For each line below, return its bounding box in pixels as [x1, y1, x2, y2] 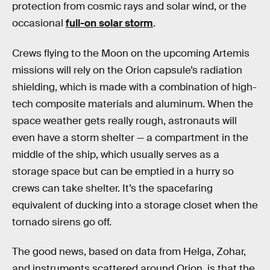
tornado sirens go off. [12, 215, 111, 228]
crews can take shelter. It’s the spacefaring [12, 181, 213, 195]
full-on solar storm [66, 17, 153, 30]
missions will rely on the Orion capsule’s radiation [12, 63, 242, 77]
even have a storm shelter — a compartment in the [12, 131, 248, 144]
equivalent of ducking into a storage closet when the [12, 198, 258, 212]
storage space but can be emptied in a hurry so [12, 165, 234, 178]
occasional [12, 17, 66, 30]
